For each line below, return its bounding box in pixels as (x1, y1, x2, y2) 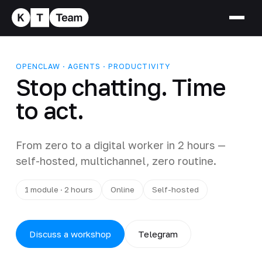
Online (110, 184, 135, 194)
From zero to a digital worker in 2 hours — (15, 138, 226, 151)
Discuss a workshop (29, 228, 111, 239)
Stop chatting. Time (15, 73, 226, 101)
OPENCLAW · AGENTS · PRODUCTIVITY (15, 61, 170, 71)
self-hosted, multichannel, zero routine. (15, 154, 216, 167)
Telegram (137, 228, 178, 239)
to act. (15, 96, 84, 125)
